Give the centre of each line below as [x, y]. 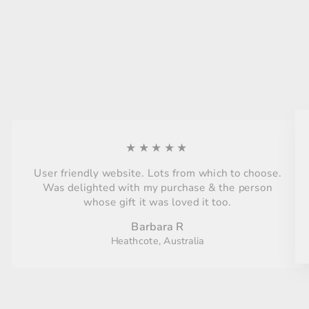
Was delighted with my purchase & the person [158, 188]
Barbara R [158, 227]
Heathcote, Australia [158, 241]
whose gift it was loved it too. [158, 203]
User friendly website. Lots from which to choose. [158, 174]
